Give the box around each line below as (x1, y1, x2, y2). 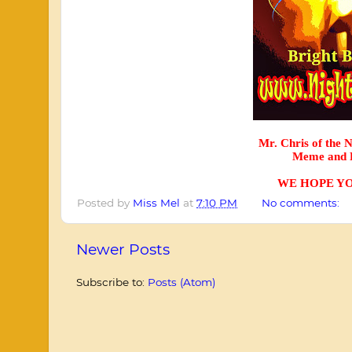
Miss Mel (133, 196, 180, 210)
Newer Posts (76, 240, 170, 259)
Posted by (77, 196, 133, 210)
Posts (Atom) (148, 276, 215, 289)
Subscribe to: (76, 276, 148, 289)
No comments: (262, 196, 343, 210)
